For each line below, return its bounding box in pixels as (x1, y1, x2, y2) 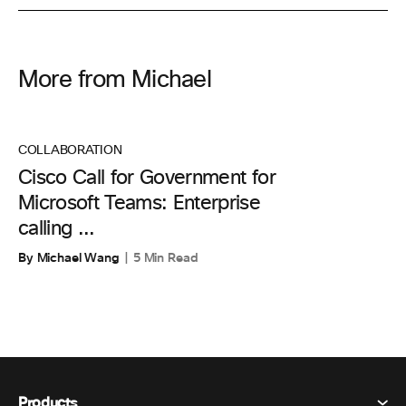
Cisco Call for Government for (18, 169, 275, 188)
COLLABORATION (18, 144, 122, 157)
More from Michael (18, 68, 211, 92)
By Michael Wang (18, 249, 120, 266)
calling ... (18, 219, 95, 239)
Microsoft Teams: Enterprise (18, 194, 261, 214)
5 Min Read (132, 249, 198, 266)
